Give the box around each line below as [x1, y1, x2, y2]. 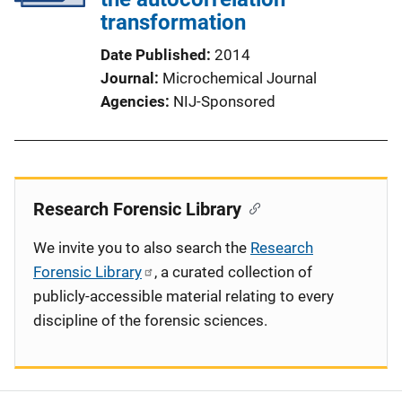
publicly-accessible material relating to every [33, 287, 334, 305]
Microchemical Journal [162, 69, 317, 87]
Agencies [100, 92, 165, 110]
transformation [100, 10, 246, 35]
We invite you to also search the [33, 239, 250, 257]
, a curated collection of [154, 263, 312, 281]
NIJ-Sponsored [173, 92, 275, 110]
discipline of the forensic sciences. [33, 311, 267, 329]
